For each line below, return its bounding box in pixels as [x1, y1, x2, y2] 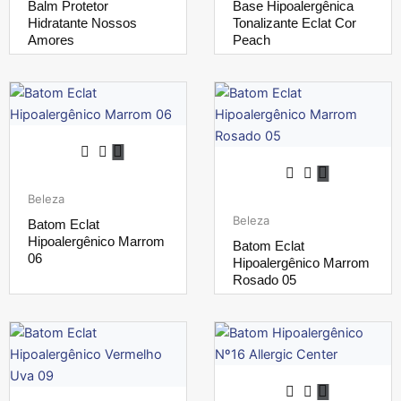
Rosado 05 [233, 272, 296, 288]
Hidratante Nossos [28, 15, 137, 31]
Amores [28, 32, 74, 48]
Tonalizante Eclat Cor [233, 15, 356, 31]
